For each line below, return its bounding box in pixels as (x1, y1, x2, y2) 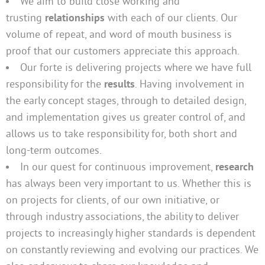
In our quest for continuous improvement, (20, 161, 215, 174)
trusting (6, 12, 45, 25)
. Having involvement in (135, 78, 244, 92)
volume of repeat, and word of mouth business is (6, 28, 232, 42)
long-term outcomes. (6, 144, 102, 158)
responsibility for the (6, 78, 104, 92)
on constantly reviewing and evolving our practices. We (6, 244, 258, 257)
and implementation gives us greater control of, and (6, 111, 245, 125)
